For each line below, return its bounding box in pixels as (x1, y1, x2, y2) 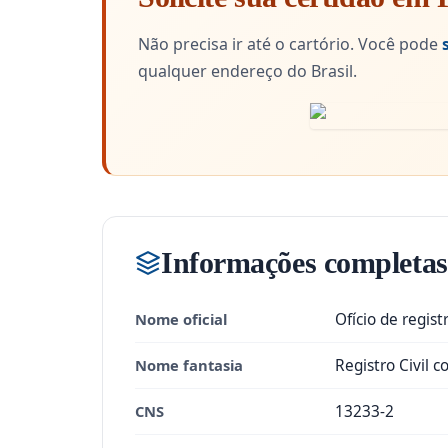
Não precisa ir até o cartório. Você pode (138, 33, 442, 55)
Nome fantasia (135, 355, 243, 375)
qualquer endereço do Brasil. (138, 60, 357, 82)
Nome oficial (135, 309, 227, 329)
